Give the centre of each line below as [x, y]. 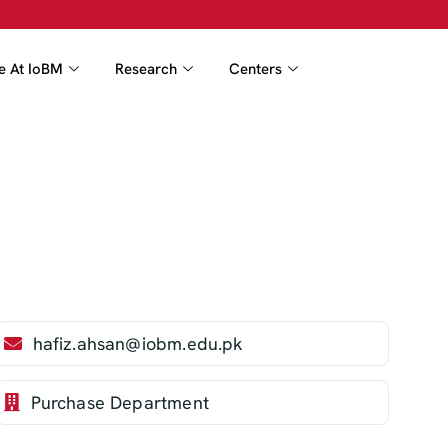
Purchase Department [119, 402]
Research [145, 68]
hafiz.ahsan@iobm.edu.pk [138, 343]
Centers [255, 68]
